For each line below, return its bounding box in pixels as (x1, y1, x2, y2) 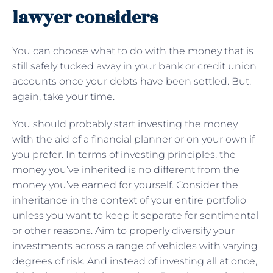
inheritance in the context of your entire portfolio (12, 194, 246, 206)
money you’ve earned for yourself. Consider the (12, 179, 238, 191)
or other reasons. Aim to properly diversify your (12, 224, 235, 236)
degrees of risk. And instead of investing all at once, (12, 255, 257, 267)
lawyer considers (12, 4, 158, 31)
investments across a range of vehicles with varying (12, 239, 258, 252)
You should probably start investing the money (12, 118, 238, 130)
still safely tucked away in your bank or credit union (12, 60, 257, 72)
